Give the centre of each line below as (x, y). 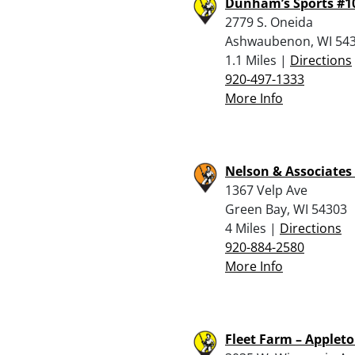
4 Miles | (252, 228)
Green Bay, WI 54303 (286, 209)
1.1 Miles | (258, 60)
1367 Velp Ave (266, 190)
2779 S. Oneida (269, 22)
